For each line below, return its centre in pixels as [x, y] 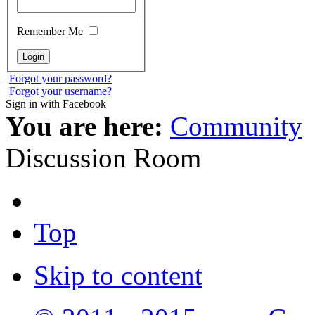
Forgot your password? [60, 79]
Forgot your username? [60, 91]
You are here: [84, 127]
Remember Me [51, 32]
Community [236, 127]
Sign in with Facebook [56, 104]
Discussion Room [103, 158]
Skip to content [118, 276]
